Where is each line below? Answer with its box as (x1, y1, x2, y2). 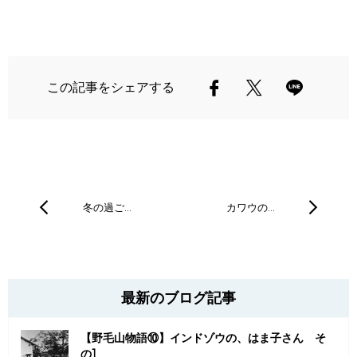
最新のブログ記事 (121, 289, 236, 307)
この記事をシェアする (47, 80, 175, 95)
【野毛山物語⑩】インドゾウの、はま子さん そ (80, 331, 326, 345)
